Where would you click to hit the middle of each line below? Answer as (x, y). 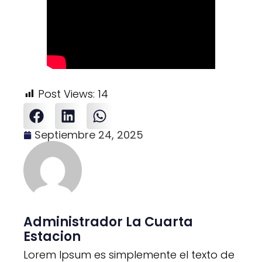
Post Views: (66, 94)
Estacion (52, 237)
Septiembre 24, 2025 (89, 135)
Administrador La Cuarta (108, 222)
